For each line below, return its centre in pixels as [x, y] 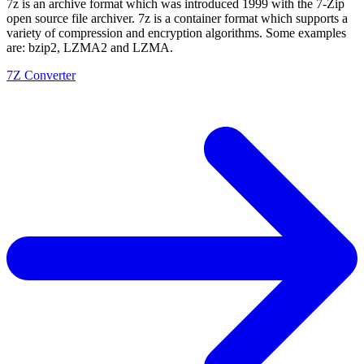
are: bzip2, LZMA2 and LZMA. [90, 47]
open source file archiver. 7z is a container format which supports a [177, 18]
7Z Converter [41, 75]
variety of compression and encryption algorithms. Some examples [176, 32]
